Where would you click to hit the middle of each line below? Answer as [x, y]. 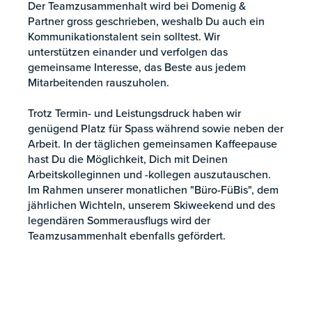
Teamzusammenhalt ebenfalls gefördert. [127, 236]
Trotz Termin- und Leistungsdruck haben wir [134, 113]
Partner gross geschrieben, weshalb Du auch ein [146, 21]
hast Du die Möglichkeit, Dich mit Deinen [128, 159]
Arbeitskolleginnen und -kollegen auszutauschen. [149, 174]
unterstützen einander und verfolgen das [128, 52]
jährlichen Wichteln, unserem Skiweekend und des [151, 205]
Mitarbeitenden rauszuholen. [99, 83]
